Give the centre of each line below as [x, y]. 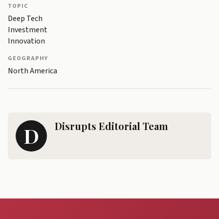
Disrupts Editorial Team [111, 126]
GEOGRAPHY [28, 58]
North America [33, 71]
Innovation [26, 41]
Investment [28, 30]
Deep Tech [25, 19]
